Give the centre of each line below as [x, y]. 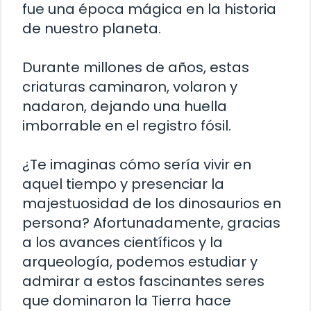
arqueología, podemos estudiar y [140, 261]
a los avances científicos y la [123, 242]
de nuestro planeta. [92, 28]
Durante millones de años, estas [136, 67]
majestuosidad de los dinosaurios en [152, 203]
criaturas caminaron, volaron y [130, 86]
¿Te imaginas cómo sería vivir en [137, 164]
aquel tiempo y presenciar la [123, 184]
